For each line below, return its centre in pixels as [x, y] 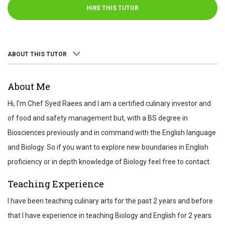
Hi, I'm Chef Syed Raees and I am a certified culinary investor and [109, 103]
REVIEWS [21, 93]
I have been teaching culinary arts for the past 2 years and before [110, 201]
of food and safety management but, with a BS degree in [98, 118]
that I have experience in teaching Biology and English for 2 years [109, 215]
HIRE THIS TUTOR [113, 8]
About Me [29, 86]
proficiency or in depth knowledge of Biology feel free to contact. [109, 162]
